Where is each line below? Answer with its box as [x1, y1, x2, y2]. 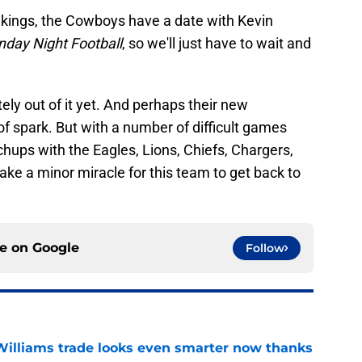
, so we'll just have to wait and [122, 35, 311, 53]
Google [32, 240, 79, 256]
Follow [246, 241, 284, 256]
